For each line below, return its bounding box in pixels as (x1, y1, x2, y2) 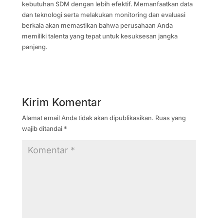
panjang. (21, 42, 48, 51)
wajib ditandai (21, 124, 64, 132)
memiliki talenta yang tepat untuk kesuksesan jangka (21, 32, 178, 40)
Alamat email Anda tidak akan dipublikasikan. (21, 113, 154, 122)
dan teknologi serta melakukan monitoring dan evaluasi (21, 10, 185, 18)
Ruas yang (155, 113, 186, 122)
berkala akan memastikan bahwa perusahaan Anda (21, 21, 173, 29)
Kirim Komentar (21, 95, 102, 109)
